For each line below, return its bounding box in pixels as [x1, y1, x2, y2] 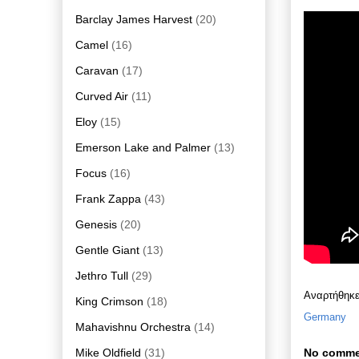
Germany [304, 311, 346, 324]
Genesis [75, 217, 117, 231]
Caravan [75, 63, 119, 77]
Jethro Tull [75, 268, 128, 282]
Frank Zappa [75, 192, 141, 205]
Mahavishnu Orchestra [75, 320, 191, 333]
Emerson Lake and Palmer [75, 140, 211, 154]
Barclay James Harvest [75, 12, 192, 26]
